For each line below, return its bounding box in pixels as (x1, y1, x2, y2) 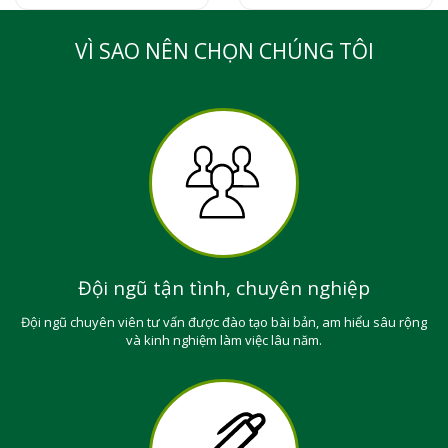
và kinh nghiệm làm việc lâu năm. (126, 331, 322, 349)
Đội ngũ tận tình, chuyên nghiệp (78, 275, 370, 301)
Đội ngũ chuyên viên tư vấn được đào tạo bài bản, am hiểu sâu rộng (21, 313, 427, 331)
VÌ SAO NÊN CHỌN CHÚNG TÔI (74, 37, 374, 65)
